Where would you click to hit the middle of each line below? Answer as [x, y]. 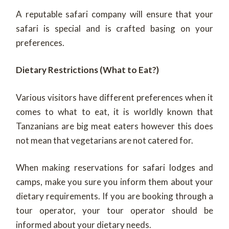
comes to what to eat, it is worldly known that [114, 111]
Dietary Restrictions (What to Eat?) [87, 70]
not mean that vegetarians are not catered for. [105, 140]
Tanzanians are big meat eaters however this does [114, 126]
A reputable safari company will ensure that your [114, 14]
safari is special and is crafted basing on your [114, 28]
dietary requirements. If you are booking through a [114, 196]
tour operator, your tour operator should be [114, 211]
